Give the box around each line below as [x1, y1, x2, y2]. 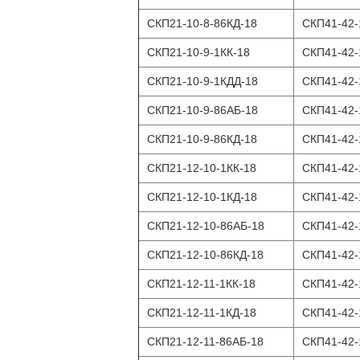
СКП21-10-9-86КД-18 [147, 133, 257, 145]
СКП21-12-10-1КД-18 [147, 190, 257, 203]
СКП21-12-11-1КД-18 [147, 306, 256, 319]
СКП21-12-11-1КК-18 [147, 277, 256, 290]
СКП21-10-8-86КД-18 [147, 17, 257, 30]
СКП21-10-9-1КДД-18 [147, 75, 258, 88]
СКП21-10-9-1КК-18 [147, 46, 250, 59]
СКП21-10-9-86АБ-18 [147, 104, 258, 117]
